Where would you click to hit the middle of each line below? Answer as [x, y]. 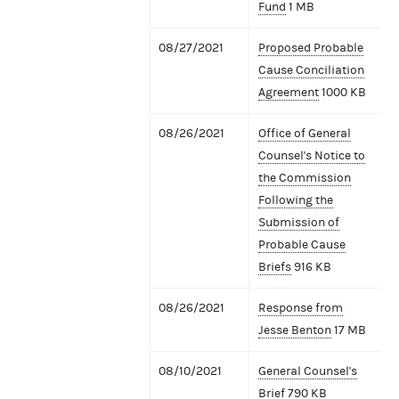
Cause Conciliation [311, 70]
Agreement [289, 92]
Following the [296, 200]
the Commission [305, 178]
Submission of [299, 222]
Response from [301, 308]
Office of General [305, 133]
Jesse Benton [295, 330]
